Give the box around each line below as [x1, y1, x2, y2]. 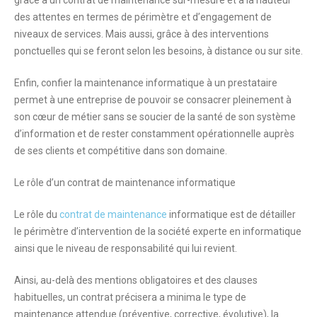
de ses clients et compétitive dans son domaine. [14, 145, 227, 157]
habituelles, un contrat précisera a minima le [14, 292, 213, 304]
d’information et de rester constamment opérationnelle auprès [14, 128, 294, 140]
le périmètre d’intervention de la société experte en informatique [14, 226, 301, 238]
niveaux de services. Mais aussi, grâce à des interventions [14, 28, 269, 40]
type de [213, 292, 246, 304]
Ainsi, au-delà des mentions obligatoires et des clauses [14, 275, 258, 287]
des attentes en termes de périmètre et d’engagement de [14, 11, 272, 23]
